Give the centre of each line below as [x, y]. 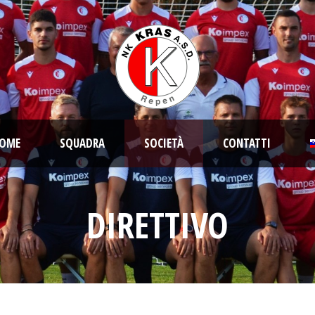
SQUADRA [82, 143]
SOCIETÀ [164, 143]
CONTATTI [247, 143]
